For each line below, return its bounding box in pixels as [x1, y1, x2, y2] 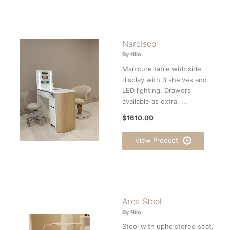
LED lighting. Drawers [122, 86, 191, 94]
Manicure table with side [122, 64, 201, 73]
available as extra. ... [122, 97, 187, 105]
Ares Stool [122, 196, 162, 206]
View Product [135, 136, 180, 144]
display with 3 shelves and [122, 75, 207, 84]
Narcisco [122, 38, 156, 49]
